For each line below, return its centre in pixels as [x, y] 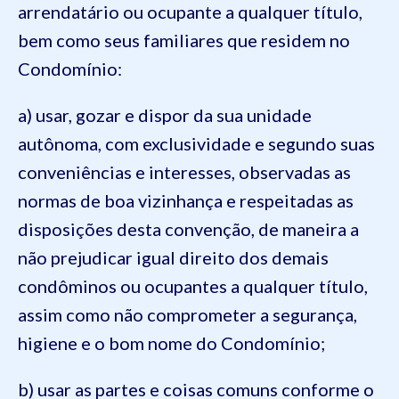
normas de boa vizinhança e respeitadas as [186, 200]
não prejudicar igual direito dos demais [173, 257]
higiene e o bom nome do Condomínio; [171, 343]
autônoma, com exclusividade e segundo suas [196, 143]
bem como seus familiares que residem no [184, 40]
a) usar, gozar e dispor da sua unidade [165, 115]
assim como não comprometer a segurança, [187, 314]
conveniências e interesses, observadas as [184, 172]
